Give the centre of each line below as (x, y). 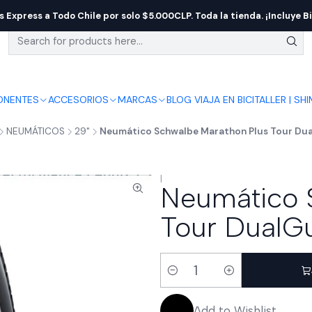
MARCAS (137, 100)
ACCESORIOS (78, 100)
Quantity (181, 278)
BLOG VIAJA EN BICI (210, 100)
